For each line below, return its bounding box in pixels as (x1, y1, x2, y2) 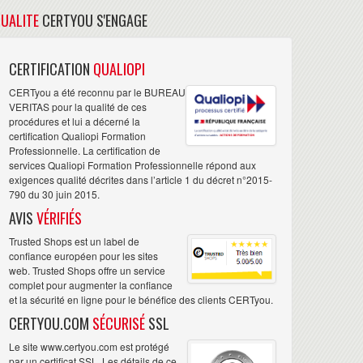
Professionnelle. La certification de (9, 143, 160, 158)
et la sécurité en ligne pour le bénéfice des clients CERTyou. (9, 293, 273, 307)
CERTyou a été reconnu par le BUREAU (9, 85, 186, 100)
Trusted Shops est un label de (9, 234, 139, 249)
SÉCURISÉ (92, 313, 145, 335)
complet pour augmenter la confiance (9, 278, 173, 293)
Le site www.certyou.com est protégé (9, 340, 169, 354)
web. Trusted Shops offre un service (9, 263, 165, 278)
